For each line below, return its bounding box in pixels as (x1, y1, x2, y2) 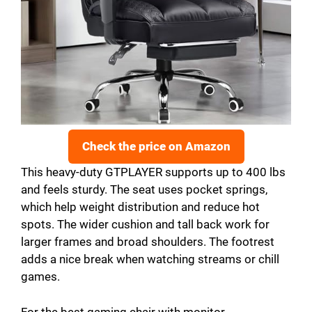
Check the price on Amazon (81, 139, 231, 154)
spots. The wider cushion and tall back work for (21, 217, 270, 232)
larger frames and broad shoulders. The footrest (21, 235, 274, 249)
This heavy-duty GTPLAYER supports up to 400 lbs (21, 165, 286, 180)
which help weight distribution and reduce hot (21, 200, 260, 214)
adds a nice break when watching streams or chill (21, 252, 279, 267)
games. (21, 270, 60, 284)
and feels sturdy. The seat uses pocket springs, (21, 182, 267, 197)
